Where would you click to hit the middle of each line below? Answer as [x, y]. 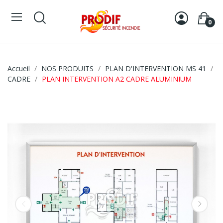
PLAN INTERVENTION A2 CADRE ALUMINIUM [117, 79]
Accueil [19, 68]
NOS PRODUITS [67, 68]
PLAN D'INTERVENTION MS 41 [156, 68]
